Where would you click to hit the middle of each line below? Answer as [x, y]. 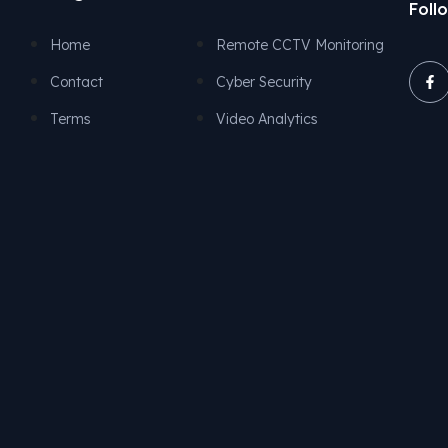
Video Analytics [267, 118]
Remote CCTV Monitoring [300, 44]
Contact [76, 82]
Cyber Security [264, 81]
